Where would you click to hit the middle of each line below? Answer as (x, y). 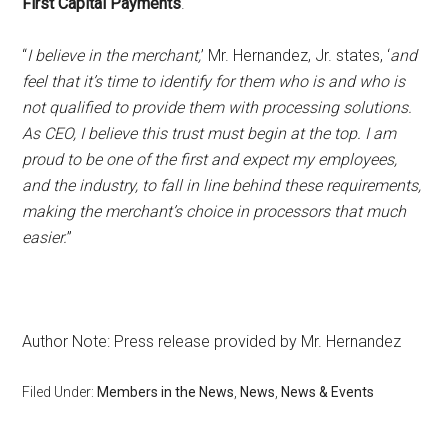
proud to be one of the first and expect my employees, (210, 159)
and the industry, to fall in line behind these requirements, (222, 185)
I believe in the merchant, (114, 55)
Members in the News (166, 392)
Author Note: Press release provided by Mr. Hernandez (212, 341)
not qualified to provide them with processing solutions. (217, 107)
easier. (45, 237)
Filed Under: (60, 392)
